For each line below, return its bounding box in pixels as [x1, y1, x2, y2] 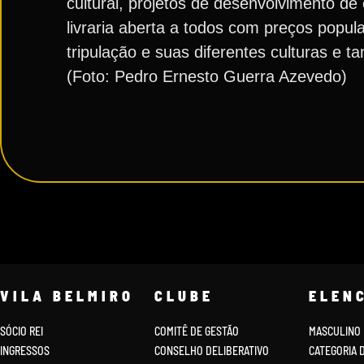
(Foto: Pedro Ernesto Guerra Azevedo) [67, 67, 347, 85]
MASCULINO [308, 324, 361, 339]
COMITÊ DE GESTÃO [154, 324, 239, 339]
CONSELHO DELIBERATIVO [154, 343, 269, 357]
